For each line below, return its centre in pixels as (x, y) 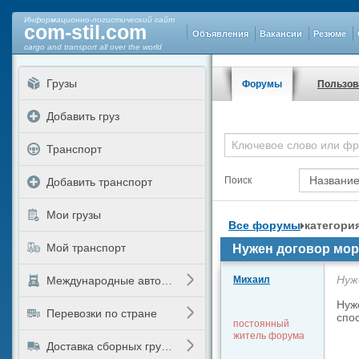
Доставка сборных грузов (167, 346)
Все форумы (264, 225)
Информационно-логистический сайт (99, 20)
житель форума (269, 336)
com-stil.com (85, 32)
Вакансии (281, 33)
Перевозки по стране (102, 313)
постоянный (261, 324)
